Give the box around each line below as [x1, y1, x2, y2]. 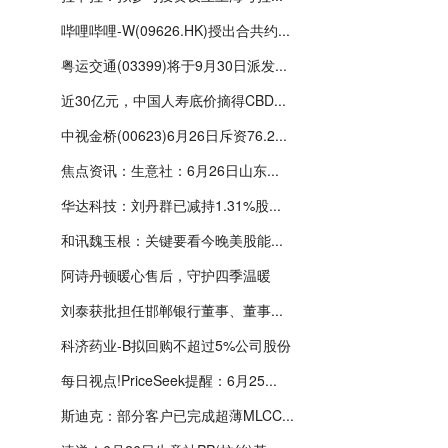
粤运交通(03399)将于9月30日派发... [61, 55, 287, 75]
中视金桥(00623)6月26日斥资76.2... [61, 125, 287, 145]
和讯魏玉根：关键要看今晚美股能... [61, 230, 283, 250]
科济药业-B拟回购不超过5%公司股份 [61, 335, 291, 355]
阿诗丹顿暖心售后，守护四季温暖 [61, 265, 271, 285]
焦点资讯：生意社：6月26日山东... [61, 160, 279, 180]
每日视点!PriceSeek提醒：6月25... [61, 370, 277, 390]
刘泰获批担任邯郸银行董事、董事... [61, 300, 283, 320]
